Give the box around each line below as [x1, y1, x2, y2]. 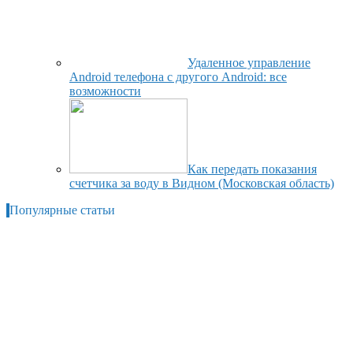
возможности [69, 84, 141, 98]
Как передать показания [188, 162, 317, 176]
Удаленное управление [188, 56, 310, 70]
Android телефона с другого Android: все [69, 70, 287, 84]
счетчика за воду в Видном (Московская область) [69, 176, 334, 191]
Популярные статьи [9, 203, 115, 217]
